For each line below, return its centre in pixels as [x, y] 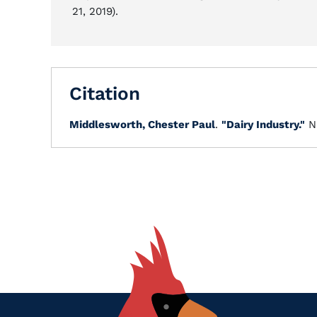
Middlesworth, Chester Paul [142, 125]
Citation [105, 93]
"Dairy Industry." [263, 125]
